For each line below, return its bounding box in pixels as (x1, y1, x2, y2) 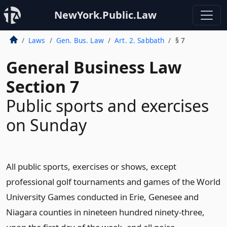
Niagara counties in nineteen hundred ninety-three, (6, 206, 205, 218)
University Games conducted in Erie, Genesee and (6, 191, 199, 203)
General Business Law (6, 56, 181, 78)
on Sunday (6, 114, 87, 136)
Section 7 (6, 75, 79, 97)
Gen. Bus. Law (56, 35, 104, 45)
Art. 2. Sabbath (115, 35, 165, 45)
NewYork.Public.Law (54, 8, 157, 22)
